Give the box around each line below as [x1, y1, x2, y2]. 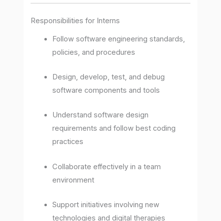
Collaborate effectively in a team [52, 162, 161, 171]
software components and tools [52, 86, 160, 95]
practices [52, 137, 84, 147]
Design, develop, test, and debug [52, 73, 165, 82]
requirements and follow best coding [52, 124, 176, 133]
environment [52, 175, 95, 184]
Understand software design [52, 110, 149, 120]
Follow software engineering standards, [52, 34, 185, 43]
